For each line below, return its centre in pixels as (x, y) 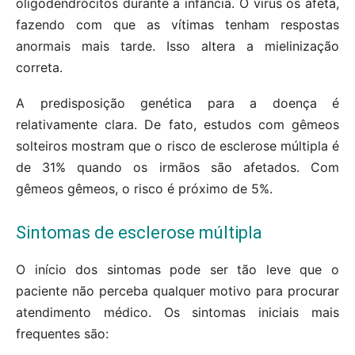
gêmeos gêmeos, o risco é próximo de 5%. (144, 189)
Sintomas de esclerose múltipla (139, 233)
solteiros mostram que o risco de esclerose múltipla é (177, 146)
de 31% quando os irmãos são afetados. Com (177, 168)
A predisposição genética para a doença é (177, 103)
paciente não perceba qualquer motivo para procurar (177, 291)
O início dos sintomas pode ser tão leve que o (177, 270)
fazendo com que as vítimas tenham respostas (177, 25)
